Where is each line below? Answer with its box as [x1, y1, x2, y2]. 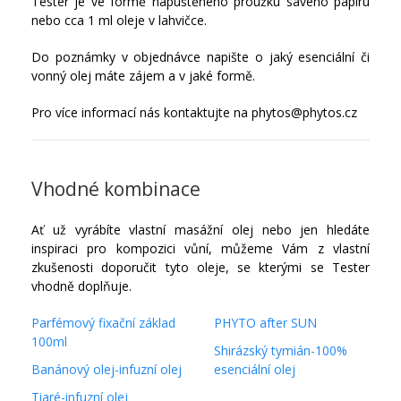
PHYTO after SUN [214, 314, 317, 332]
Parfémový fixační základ [31, 314, 175, 332]
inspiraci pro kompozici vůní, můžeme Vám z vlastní [31, 240, 370, 258]
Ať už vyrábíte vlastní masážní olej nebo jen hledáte [31, 221, 370, 239]
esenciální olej [214, 361, 295, 379]
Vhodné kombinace [31, 176, 200, 202]
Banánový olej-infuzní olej [31, 361, 182, 379]
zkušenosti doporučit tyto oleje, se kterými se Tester [31, 259, 370, 277]
